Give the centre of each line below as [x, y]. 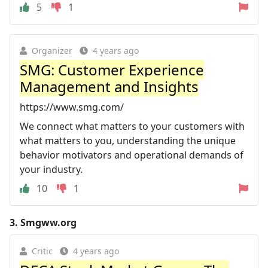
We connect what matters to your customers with [132, 126]
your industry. [51, 169]
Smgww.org [48, 222]
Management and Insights [109, 86]
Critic [42, 251]
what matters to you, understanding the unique [128, 140]
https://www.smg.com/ [72, 107]
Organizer [52, 50]
